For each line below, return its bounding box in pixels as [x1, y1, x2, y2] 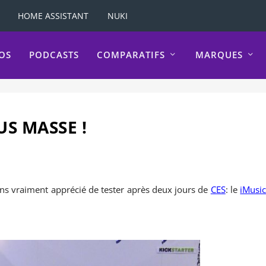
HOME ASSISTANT [18, 9, 88, 21]
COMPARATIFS [97, 49, 165, 61]
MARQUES [195, 49, 243, 61]
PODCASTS [29, 49, 79, 61]
